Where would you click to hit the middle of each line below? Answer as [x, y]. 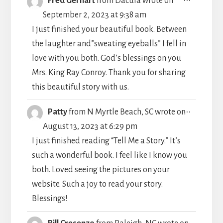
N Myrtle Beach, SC [120, 112]
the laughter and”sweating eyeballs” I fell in [109, 44]
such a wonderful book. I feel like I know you [109, 155]
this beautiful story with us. [80, 87]
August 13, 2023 [70, 126]
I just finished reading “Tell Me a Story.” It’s [106, 141]
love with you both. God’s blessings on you [106, 58]
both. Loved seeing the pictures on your [101, 169]
